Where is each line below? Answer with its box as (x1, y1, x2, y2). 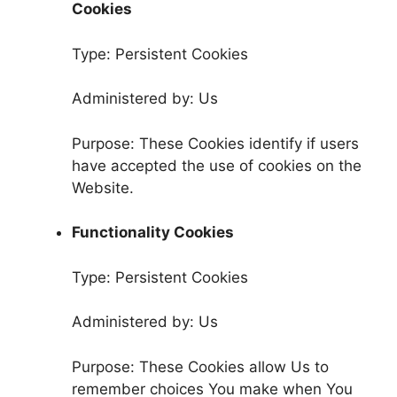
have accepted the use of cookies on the (72, 156, 362, 175)
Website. (72, 178, 134, 197)
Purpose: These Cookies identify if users (72, 134, 359, 152)
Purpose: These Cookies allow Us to (72, 357, 329, 376)
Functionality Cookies (72, 223, 234, 241)
